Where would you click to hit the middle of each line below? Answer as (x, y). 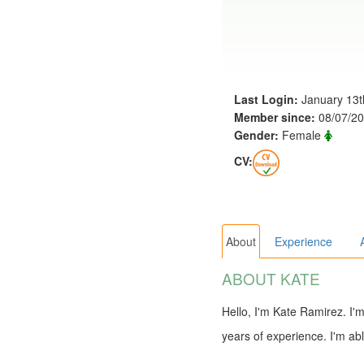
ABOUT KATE (271, 279)
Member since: (276, 117)
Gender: (256, 135)
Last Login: (266, 100)
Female (301, 135)
